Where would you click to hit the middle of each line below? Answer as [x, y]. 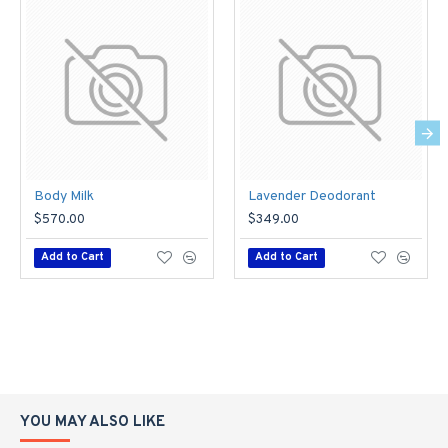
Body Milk [64, 196]
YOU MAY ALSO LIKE [92, 422]
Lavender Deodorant [312, 196]
